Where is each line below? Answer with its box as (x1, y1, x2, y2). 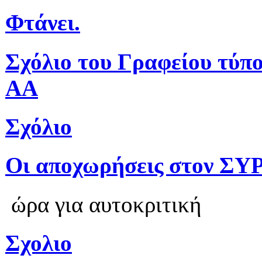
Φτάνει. (5, 10, 80, 36)
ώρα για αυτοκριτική (5, 191, 201, 217)
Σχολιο (5, 230, 72, 256)
